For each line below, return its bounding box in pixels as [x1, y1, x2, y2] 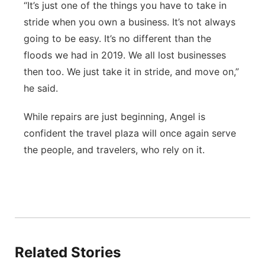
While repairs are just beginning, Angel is [24, 111, 205, 122]
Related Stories [15, 244, 121, 261]
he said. [24, 82, 58, 94]
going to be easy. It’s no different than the [24, 33, 211, 44]
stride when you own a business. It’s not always [24, 16, 235, 28]
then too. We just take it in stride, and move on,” [24, 66, 239, 77]
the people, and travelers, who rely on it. [24, 144, 205, 156]
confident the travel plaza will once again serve [24, 127, 236, 139]
